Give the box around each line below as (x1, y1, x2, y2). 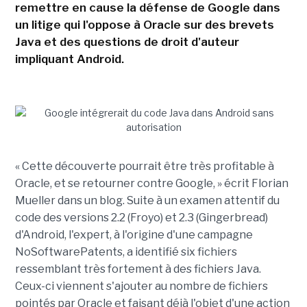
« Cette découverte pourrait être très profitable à (14, 160, 274, 173)
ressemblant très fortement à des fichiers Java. (14, 262, 261, 275)
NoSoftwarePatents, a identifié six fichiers (14, 245, 237, 258)
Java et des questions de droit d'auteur (14, 35, 239, 49)
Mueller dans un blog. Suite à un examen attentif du (14, 194, 280, 207)
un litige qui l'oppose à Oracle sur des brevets (14, 18, 274, 32)
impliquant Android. (14, 52, 124, 66)
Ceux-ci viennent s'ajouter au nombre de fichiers (14, 280, 268, 293)
